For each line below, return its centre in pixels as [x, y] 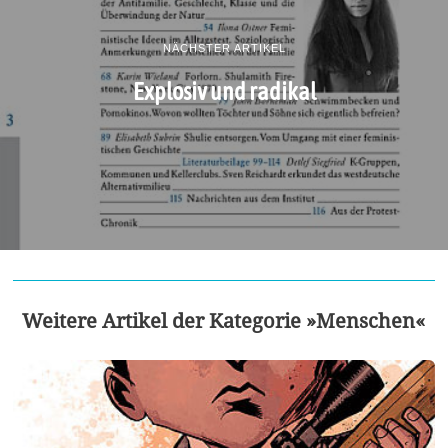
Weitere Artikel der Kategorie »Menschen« [224, 320]
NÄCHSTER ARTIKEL [224, 47]
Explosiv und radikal [224, 90]
